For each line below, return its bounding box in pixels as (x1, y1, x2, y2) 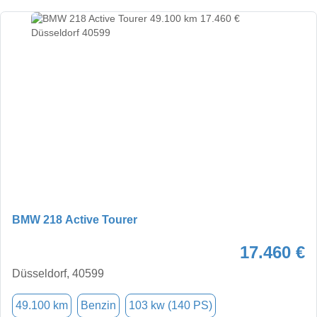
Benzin (81, 299, 116, 311)
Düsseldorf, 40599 (12, 267, 104, 279)
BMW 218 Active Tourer (12, 213, 137, 226)
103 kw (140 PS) (129, 299, 212, 311)
